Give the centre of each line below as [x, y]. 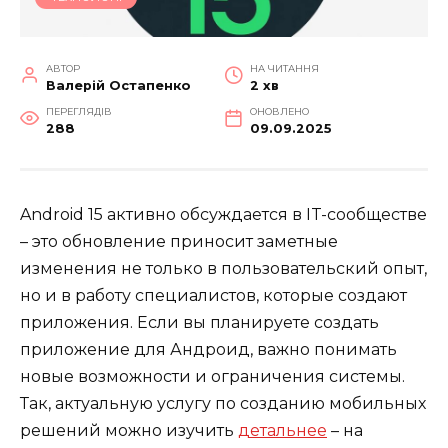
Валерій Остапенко [118, 86]
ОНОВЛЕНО [279, 112]
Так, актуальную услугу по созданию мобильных [223, 404]
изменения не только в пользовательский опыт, [223, 269]
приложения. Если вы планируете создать [199, 323]
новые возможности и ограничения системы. [212, 377]
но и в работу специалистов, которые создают [213, 296]
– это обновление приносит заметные [179, 242]
